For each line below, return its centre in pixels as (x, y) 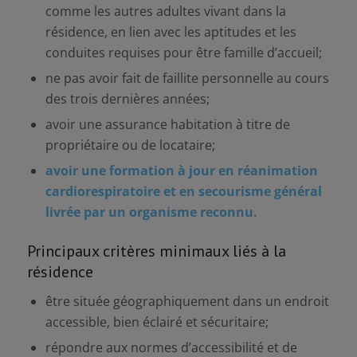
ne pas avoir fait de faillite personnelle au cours (187, 78)
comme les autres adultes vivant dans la (165, 12)
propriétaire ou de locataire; (130, 145)
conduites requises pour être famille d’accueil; (183, 53)
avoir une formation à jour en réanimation (181, 171)
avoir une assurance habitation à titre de (167, 125)
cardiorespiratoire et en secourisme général (183, 192)
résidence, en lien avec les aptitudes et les (171, 32)
